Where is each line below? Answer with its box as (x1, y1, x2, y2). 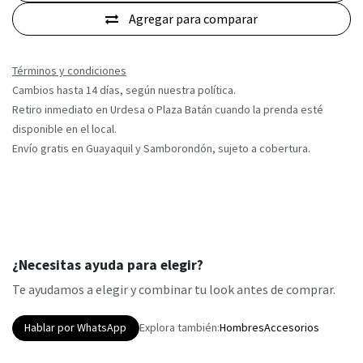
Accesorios (263, 320, 319, 335)
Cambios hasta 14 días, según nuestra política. (12, 82, 236, 97)
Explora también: (139, 320, 220, 335)
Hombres (219, 320, 264, 335)
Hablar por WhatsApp (24, 320, 127, 335)
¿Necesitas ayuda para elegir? (12, 255, 203, 274)
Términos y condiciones (12, 62, 126, 78)
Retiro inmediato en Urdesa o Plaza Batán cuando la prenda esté (12, 101, 323, 117)
